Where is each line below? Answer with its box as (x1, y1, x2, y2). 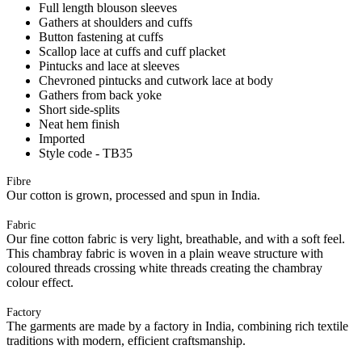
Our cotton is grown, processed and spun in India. (6, 187, 260, 202)
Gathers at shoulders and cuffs (39, 15, 192, 29)
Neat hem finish (39, 116, 120, 131)
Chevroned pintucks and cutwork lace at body (39, 73, 273, 87)
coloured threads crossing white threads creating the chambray (6, 260, 322, 275)
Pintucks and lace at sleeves (39, 58, 179, 73)
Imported (39, 131, 85, 145)
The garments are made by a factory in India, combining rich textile (6, 318, 348, 333)
